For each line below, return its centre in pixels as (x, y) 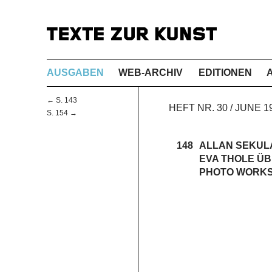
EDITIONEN (226, 72)
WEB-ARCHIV (151, 72)
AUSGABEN (75, 72)
